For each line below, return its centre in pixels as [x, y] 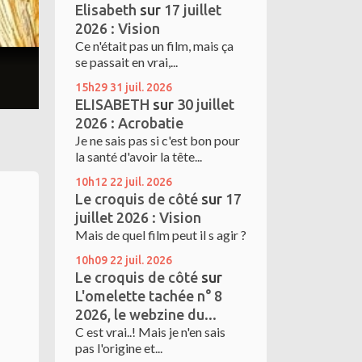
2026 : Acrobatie [129, 123]
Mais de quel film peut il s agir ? [161, 235]
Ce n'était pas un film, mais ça [154, 46]
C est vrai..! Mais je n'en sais [150, 332]
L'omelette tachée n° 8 [149, 296]
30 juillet [206, 104]
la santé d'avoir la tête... [139, 156]
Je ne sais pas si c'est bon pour [158, 140]
